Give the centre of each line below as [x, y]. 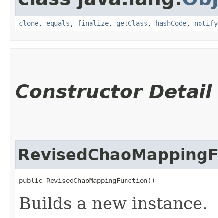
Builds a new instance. [113, 203]
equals [58, 23]
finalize [93, 23]
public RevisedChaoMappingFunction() [87, 180]
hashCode [171, 23]
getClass [132, 23]
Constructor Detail [113, 91]
